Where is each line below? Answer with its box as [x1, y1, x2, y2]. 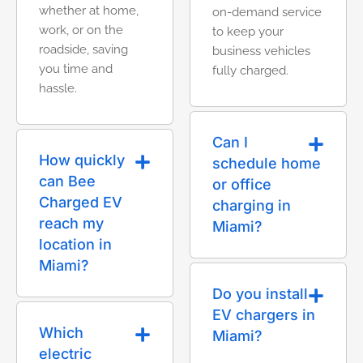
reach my [39, 215, 104, 232]
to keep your [212, 24, 284, 39]
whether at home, [39, 3, 139, 18]
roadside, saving [39, 42, 128, 57]
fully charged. [212, 63, 288, 78]
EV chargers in [212, 306, 315, 323]
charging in [212, 197, 291, 214]
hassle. [39, 81, 77, 96]
